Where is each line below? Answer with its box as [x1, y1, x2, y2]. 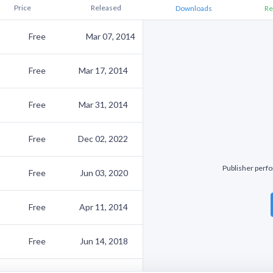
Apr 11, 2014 [79, 202, 128, 212]
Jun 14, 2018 [80, 236, 128, 246]
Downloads [175, 4, 212, 13]
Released [91, 3, 121, 12]
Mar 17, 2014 [79, 65, 128, 76]
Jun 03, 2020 [80, 168, 128, 178]
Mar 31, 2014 [79, 99, 128, 110]
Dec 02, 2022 [78, 133, 128, 144]
